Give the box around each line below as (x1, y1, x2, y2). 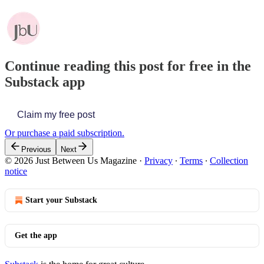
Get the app (15, 230, 57, 240)
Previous (21, 144, 51, 154)
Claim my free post (17, 109, 95, 120)
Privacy (144, 155, 173, 166)
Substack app (5, 74, 85, 90)
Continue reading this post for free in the (5, 58, 251, 74)
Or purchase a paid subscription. (5, 127, 124, 138)
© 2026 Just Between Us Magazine (5, 155, 137, 166)
